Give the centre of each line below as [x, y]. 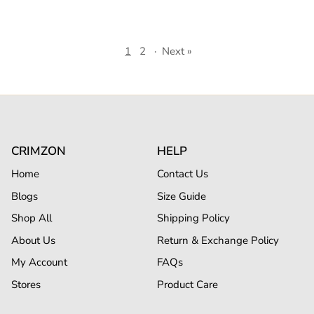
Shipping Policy [193, 218]
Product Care [187, 284]
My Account [39, 262]
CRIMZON [39, 151]
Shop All [32, 218]
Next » [177, 52]
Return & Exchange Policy [218, 240]
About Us [33, 240]
